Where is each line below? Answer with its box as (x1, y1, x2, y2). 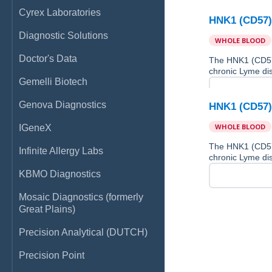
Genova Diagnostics (19, 100, 106, 110)
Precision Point (19, 250, 84, 260)
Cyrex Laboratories (19, 7, 101, 18)
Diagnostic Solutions (19, 30, 108, 41)
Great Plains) (19, 204, 75, 214)
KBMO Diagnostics (19, 169, 101, 179)
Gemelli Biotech (19, 76, 87, 87)
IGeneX (19, 123, 52, 133)
